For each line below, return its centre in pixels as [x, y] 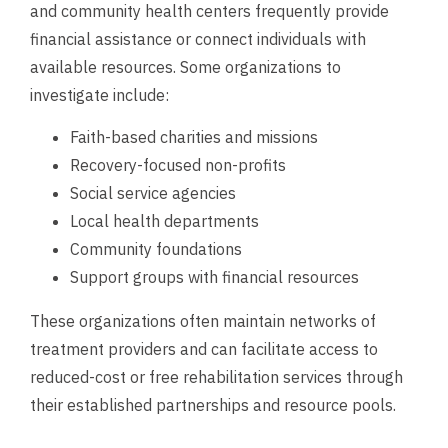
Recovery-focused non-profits [178, 165]
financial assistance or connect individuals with [198, 39]
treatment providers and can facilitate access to [204, 349]
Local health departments [164, 221]
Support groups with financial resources [214, 277]
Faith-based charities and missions [194, 137]
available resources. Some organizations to [185, 67]
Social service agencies [153, 193]
